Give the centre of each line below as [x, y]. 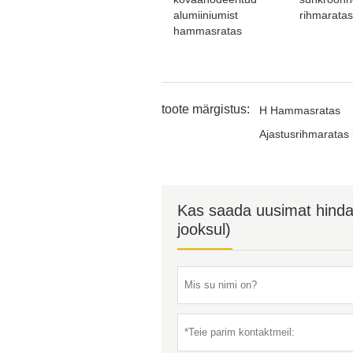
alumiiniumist [205, 15]
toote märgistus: [205, 109]
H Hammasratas [299, 110]
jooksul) [204, 229]
